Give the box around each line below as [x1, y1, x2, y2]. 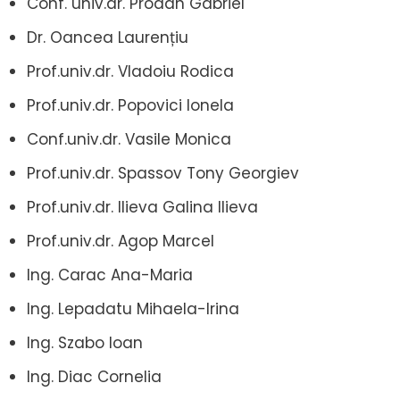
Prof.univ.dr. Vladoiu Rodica [27, 60, 234, 82]
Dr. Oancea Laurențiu [27, 26, 188, 48]
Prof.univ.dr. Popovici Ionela [27, 94, 234, 116]
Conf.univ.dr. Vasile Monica [27, 128, 231, 150]
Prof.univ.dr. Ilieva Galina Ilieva [27, 196, 258, 218]
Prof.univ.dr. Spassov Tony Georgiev [27, 162, 299, 184]
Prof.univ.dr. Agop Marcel [27, 229, 214, 252]
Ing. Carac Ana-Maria [27, 263, 193, 286]
